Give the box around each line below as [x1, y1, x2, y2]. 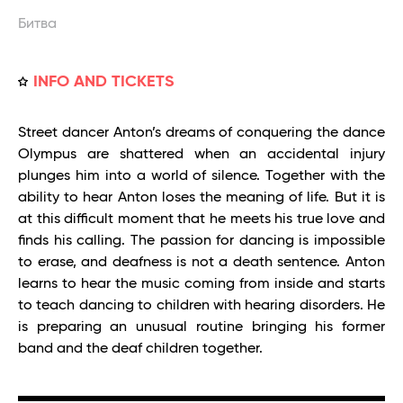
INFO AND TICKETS [32, 73, 175, 90]
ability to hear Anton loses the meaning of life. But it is [18, 190, 385, 205]
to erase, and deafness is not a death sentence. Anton [18, 255, 385, 270]
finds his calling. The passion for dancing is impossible [18, 233, 385, 248]
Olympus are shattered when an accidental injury [18, 147, 385, 162]
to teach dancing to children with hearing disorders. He [18, 298, 385, 313]
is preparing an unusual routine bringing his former [18, 319, 385, 335]
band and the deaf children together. [18, 341, 263, 356]
